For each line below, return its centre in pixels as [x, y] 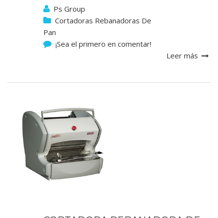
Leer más [183, 55]
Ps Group [69, 9]
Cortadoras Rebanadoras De [103, 20]
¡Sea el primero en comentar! [103, 44]
